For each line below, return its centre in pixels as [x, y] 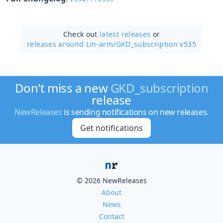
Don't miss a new [62, 88]
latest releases [125, 34]
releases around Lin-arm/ [71, 44]
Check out [81, 34]
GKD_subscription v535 [156, 44]
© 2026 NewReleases [111, 180]
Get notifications [111, 128]
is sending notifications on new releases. [135, 112]
